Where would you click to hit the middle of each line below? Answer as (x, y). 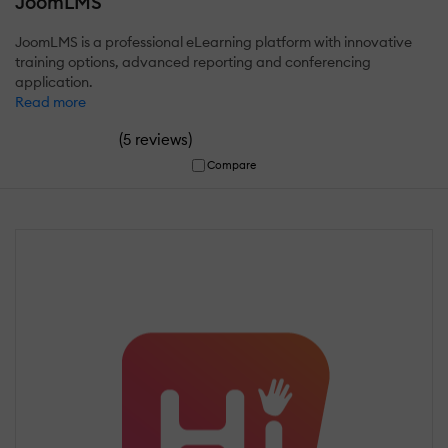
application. (54, 82)
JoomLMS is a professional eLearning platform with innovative (213, 42)
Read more (50, 102)
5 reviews (155, 140)
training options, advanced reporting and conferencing (193, 62)
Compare (232, 165)
